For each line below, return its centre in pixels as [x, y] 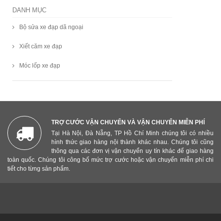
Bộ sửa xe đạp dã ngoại [51, 27]
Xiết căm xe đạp [41, 46]
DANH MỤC [29, 10]
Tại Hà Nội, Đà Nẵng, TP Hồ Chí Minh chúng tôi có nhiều [132, 133]
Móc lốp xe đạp [40, 65]
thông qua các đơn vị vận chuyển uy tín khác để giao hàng [132, 151]
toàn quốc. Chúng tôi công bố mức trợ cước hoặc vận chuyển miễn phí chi [110, 160]
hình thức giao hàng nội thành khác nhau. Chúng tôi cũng [132, 142]
